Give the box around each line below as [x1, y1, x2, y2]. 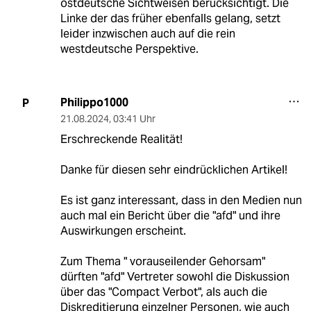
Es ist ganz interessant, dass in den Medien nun [60, 193, 302, 208]
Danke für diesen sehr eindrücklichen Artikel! [60, 162, 287, 178]
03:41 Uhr [112, 112, 155, 126]
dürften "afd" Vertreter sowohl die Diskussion [60, 269, 289, 285]
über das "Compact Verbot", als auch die [60, 285, 267, 300]
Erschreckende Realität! [60, 132, 183, 147]
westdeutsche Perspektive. [60, 42, 199, 57]
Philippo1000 [60, 95, 128, 110]
